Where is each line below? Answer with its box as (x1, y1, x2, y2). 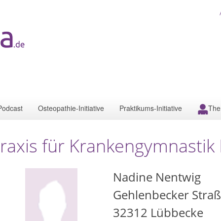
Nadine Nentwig (113, 169, 201, 185)
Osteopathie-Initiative (38, 103, 104, 113)
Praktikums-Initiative (119, 103, 182, 113)
